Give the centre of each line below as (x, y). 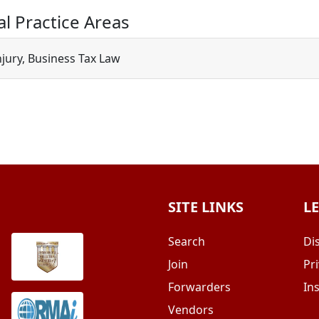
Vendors (191, 310)
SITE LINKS (206, 207)
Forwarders (199, 287)
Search (187, 241)
